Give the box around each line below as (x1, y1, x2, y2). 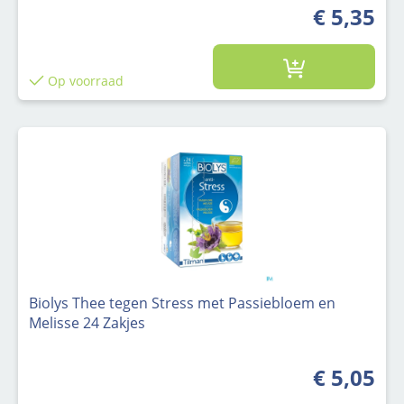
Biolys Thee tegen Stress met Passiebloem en (29, 293, 335, 314)
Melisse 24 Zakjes (29, 313, 145, 334)
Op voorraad (43, 71, 124, 89)
